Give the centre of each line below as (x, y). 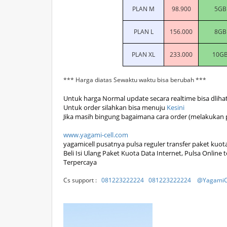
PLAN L (143, 32)
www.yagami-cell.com (96, 135)
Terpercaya (80, 162)
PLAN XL (143, 54)
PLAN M (143, 9)
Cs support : (82, 180)
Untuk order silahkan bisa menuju (115, 107)
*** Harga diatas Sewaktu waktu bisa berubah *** (135, 80)
